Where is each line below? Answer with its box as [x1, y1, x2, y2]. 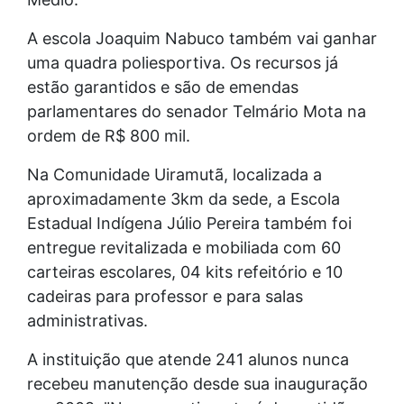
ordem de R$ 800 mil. [27, 125, 190, 145]
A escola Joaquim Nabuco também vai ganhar [27, 28, 377, 48]
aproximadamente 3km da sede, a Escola [27, 188, 340, 208]
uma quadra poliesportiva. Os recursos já [27, 52, 338, 72]
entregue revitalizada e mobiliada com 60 [27, 237, 341, 257]
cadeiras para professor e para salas [27, 286, 303, 306]
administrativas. [27, 310, 148, 330]
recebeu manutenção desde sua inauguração [27, 373, 368, 393]
